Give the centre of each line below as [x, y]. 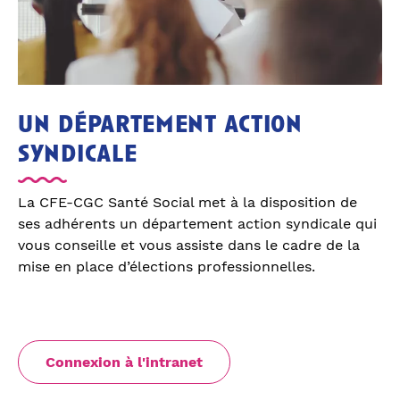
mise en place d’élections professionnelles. [167, 267]
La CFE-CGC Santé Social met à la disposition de [187, 203]
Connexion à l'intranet [124, 362]
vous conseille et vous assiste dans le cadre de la [189, 246]
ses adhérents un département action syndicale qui [197, 224]
